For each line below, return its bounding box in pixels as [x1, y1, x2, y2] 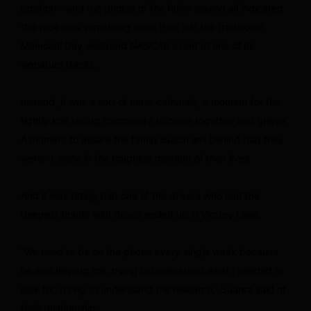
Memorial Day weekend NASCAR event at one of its [21, 39, 254, 51]
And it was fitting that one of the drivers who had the [21, 189, 260, 201]
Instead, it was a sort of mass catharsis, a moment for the [21, 95, 280, 108]
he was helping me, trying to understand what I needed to [21, 264, 284, 276]
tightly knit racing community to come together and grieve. [21, 114, 288, 126]
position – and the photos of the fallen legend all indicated [21, 1, 283, 14]
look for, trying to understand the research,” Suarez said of [21, 283, 286, 295]
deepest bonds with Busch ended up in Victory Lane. [21, 208, 261, 220]
